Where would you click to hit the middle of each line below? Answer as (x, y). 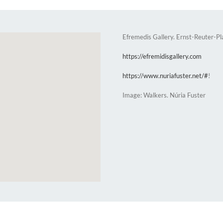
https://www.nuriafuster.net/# (165, 75)
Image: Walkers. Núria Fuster (164, 95)
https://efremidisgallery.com (162, 56)
